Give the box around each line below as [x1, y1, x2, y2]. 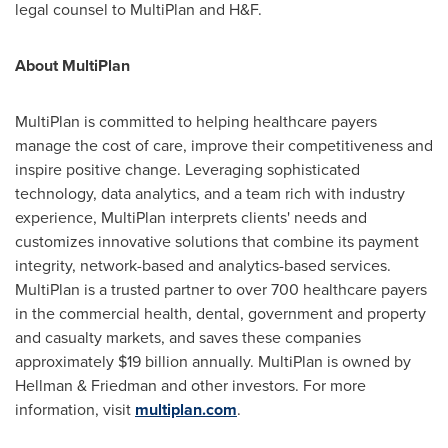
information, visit [15, 397, 135, 421]
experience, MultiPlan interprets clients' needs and [15, 205, 367, 229]
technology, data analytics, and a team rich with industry [15, 181, 405, 205]
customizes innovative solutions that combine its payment [15, 229, 419, 253]
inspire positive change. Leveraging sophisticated [15, 157, 360, 181]
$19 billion [118, 349, 188, 373]
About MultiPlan [15, 53, 130, 77]
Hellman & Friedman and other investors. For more [15, 373, 366, 397]
